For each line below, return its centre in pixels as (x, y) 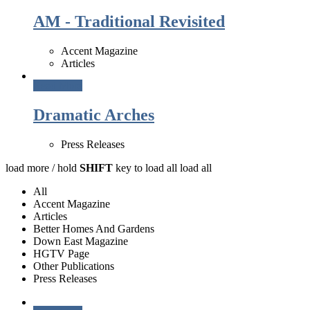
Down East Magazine (81, 241)
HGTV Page (61, 254)
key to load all (145, 168)
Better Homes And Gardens (94, 229)
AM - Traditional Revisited (129, 22)
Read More (58, 86)
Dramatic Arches (94, 115)
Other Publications (74, 266)
